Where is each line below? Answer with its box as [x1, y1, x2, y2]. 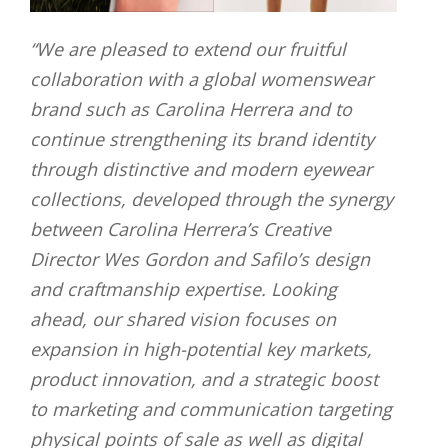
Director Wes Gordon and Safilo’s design [30, 247, 370, 272]
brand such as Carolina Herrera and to [30, 97, 352, 122]
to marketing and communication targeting [30, 397, 392, 422]
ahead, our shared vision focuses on [30, 307, 336, 332]
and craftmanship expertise [30, 277, 261, 302]
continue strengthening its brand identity [30, 127, 374, 152]
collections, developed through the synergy [30, 187, 393, 212]
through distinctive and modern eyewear [30, 157, 372, 182]
